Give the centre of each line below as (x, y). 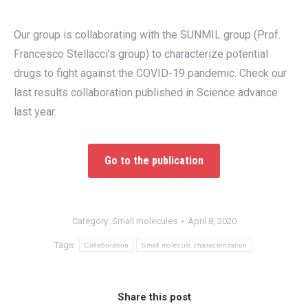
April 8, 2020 (212, 221)
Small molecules (144, 221)
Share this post (154, 297)
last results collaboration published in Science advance (146, 92)
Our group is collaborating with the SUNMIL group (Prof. (147, 35)
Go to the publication (154, 161)
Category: (92, 221)
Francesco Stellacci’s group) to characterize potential (141, 54)
